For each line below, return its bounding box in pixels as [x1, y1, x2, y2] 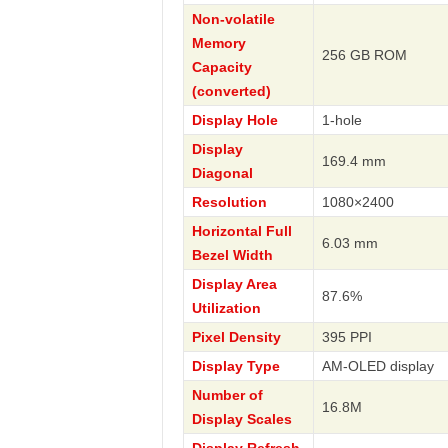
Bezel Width [191, 247, 273, 263]
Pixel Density [191, 329, 281, 345]
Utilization [191, 300, 261, 316]
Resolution [191, 194, 267, 210]
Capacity [191, 59, 252, 75]
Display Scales [191, 411, 292, 427]
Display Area [191, 276, 277, 292]
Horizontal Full [191, 223, 292, 239]
